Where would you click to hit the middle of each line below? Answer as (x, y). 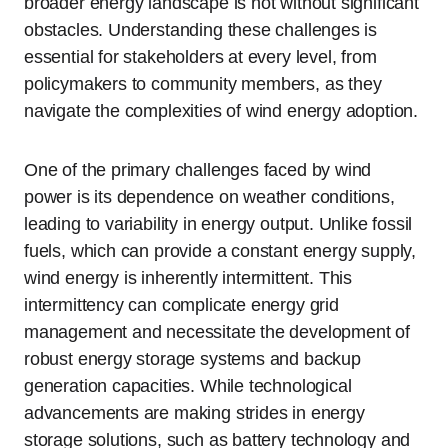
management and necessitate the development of (217, 331)
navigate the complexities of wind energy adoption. (221, 110)
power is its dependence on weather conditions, (209, 196)
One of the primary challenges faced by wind (198, 169)
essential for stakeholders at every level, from (200, 56)
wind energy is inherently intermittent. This (188, 277)
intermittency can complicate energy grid (181, 304)
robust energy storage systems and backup (192, 358)
